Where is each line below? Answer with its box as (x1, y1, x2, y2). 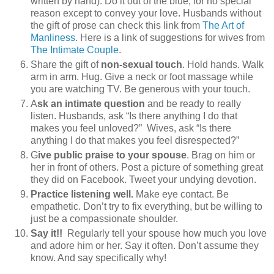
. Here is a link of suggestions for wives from (75, 32, 265, 43)
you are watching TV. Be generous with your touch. (31, 84, 250, 95)
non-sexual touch (101, 59, 182, 70)
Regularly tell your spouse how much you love (67, 228, 267, 239)
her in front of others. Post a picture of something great (31, 162, 263, 173)
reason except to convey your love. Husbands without (31, 8, 261, 19)
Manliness (31, 32, 75, 43)
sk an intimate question (37, 98, 145, 109)
